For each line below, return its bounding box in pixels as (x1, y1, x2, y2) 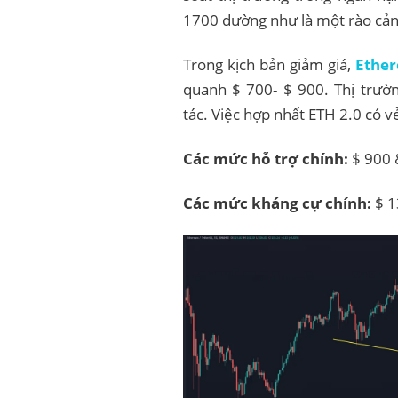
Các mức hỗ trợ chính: (182, 147, 348, 169)
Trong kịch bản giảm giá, (182, 53, 356, 75)
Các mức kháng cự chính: (182, 192, 371, 213)
